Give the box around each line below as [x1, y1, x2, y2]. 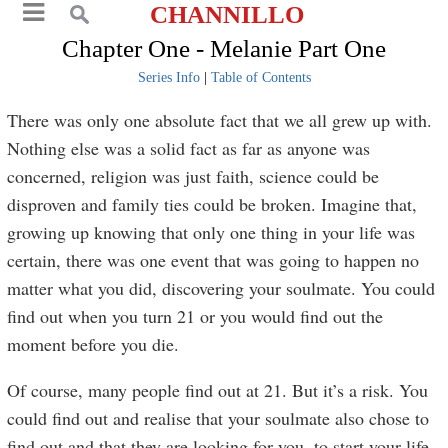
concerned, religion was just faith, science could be [7, 164, 380, 188]
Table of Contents [210, 70, 311, 85]
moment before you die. [7, 332, 180, 356]
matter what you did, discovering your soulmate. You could [7, 276, 436, 300]
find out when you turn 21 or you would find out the [7, 304, 384, 328]
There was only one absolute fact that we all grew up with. [7, 108, 433, 132]
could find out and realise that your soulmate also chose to [7, 406, 430, 430]
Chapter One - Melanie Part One [62, 35, 386, 62]
